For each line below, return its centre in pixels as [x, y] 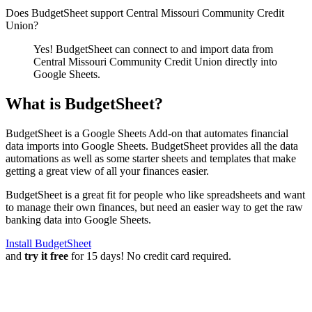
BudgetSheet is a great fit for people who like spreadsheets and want [155, 194]
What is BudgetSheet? [84, 103]
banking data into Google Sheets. [78, 219]
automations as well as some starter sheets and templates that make [151, 158]
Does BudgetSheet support [66, 13]
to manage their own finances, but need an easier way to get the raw [154, 207]
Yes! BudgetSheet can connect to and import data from [153, 49]
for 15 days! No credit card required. [150, 256]
